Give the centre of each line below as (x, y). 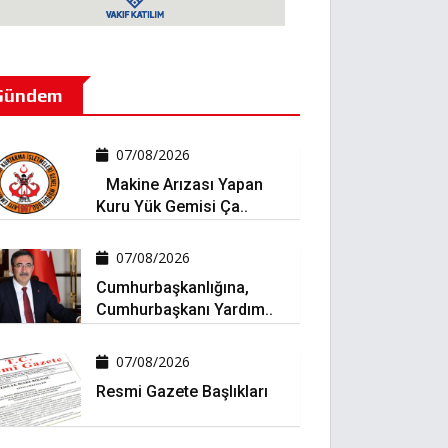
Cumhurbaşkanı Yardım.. (184, 310)
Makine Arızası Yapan (179, 184)
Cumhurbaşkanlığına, (172, 288)
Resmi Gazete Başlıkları (181, 391)
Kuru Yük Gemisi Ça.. (171, 206)
